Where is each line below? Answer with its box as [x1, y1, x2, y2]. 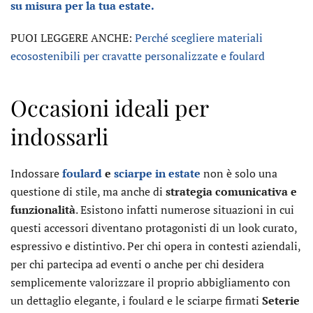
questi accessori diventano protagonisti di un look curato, [10, 220, 297, 235]
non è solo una [201, 166, 277, 181]
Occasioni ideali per [10, 92, 208, 122]
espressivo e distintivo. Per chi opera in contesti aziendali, [10, 238, 300, 254]
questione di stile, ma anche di [10, 184, 166, 199]
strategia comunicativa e [166, 184, 297, 199]
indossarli [10, 121, 108, 151]
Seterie [262, 293, 300, 308]
